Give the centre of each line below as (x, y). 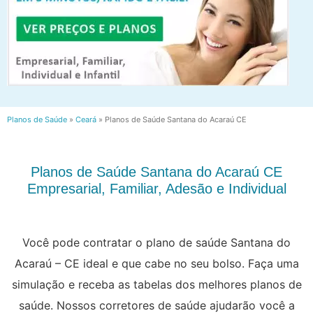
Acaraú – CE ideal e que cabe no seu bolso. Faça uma (156, 263)
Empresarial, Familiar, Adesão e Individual (156, 188)
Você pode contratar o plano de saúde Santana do (156, 242)
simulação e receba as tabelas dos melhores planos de (156, 284)
